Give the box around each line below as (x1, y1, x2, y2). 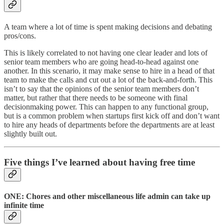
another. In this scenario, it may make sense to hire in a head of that (4, 66, 214, 75)
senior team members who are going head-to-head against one (4, 57, 198, 66)
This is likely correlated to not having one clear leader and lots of (4, 48, 207, 57)
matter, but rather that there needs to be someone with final (4, 93, 187, 102)
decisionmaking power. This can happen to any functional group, (4, 102, 208, 111)
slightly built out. (4, 129, 57, 138)
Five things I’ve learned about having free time (4, 156, 195, 167)
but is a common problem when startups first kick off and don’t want (4, 111, 219, 120)
